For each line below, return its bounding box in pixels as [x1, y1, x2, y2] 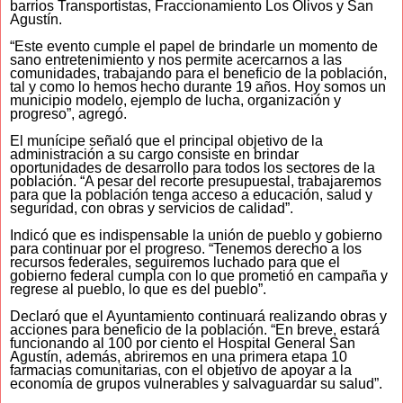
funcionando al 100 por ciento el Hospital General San [10, 336, 355, 352]
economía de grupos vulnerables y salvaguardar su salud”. [10, 376, 382, 392]
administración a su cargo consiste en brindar [10, 147, 299, 163]
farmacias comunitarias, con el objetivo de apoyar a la [10, 363, 352, 379]
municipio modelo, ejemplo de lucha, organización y [10, 93, 341, 109]
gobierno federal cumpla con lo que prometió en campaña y [10, 268, 388, 284]
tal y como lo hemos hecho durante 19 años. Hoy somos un [10, 79, 386, 95]
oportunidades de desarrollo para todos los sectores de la [10, 160, 375, 176]
